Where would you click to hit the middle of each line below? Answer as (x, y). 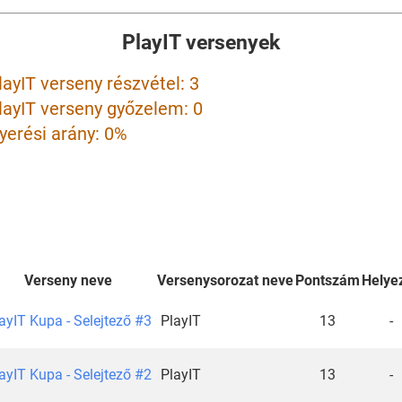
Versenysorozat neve (225, 280)
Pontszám (327, 280)
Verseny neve (68, 280)
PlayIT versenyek (201, 43)
